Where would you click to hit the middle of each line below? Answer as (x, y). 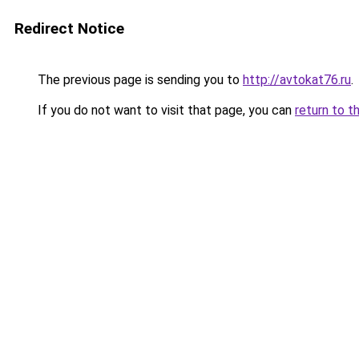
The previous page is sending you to (139, 80)
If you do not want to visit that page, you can (165, 110)
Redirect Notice (69, 28)
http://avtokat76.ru (297, 80)
